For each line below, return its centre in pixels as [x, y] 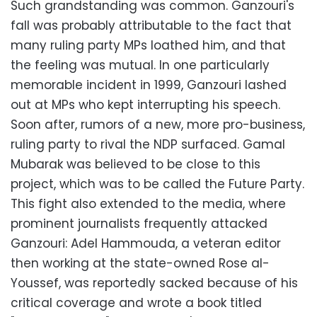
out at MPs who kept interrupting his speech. [145, 105]
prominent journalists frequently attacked [139, 224]
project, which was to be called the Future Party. [157, 184]
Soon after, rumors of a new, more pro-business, [158, 125]
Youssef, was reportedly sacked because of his [154, 283]
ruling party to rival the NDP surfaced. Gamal [148, 144]
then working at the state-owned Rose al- [140, 263]
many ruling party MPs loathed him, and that [148, 45]
